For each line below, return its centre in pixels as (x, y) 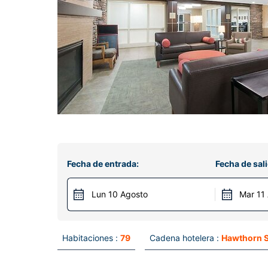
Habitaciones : (90, 238)
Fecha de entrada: (103, 164)
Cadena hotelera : (184, 238)
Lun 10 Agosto (120, 194)
